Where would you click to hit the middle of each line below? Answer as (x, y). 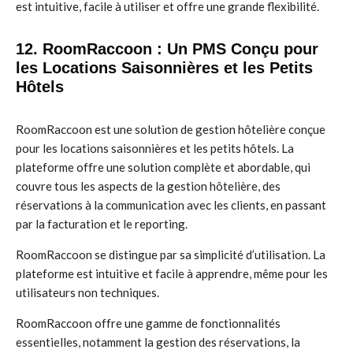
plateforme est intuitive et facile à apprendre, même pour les (172, 273)
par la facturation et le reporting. (102, 224)
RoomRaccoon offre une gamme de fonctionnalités (148, 323)
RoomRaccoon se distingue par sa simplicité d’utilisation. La (171, 255)
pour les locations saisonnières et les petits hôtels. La (155, 148)
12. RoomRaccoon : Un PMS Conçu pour (167, 49)
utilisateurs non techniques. (87, 292)
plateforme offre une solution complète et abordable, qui (163, 167)
